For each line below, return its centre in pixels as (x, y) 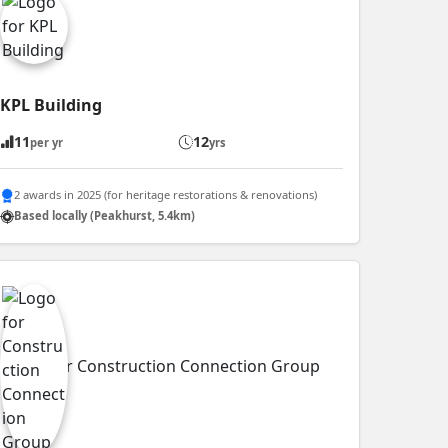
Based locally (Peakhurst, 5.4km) (104, 216)
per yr (46, 142)
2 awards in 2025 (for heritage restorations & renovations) (165, 195)
